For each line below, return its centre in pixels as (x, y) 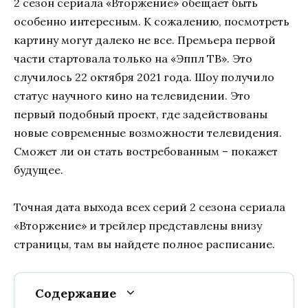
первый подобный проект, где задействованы (141, 114)
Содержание (76, 294)
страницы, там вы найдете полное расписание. (144, 244)
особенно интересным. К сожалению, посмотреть (152, 21)
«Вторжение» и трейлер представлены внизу (138, 225)
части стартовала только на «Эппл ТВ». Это (133, 58)
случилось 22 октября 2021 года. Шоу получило (144, 77)
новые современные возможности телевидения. (149, 132)
